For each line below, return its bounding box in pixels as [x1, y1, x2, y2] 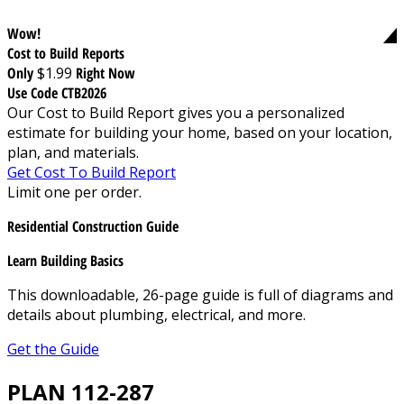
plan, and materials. [7, 142, 139, 162]
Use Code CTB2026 [7, 82, 106, 103]
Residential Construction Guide [7, 216, 179, 236]
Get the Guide [7, 338, 99, 359]
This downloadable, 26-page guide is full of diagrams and [7, 284, 393, 305]
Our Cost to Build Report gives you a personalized [7, 102, 344, 123]
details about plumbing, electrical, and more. [7, 304, 306, 325]
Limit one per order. [7, 181, 142, 202]
